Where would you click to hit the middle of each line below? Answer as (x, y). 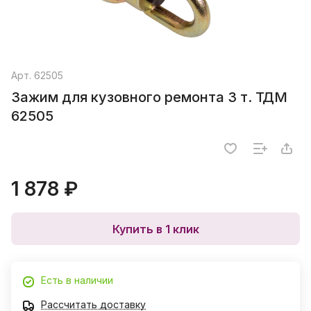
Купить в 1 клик (155, 229)
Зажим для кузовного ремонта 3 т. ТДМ (149, 98)
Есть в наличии (77, 280)
